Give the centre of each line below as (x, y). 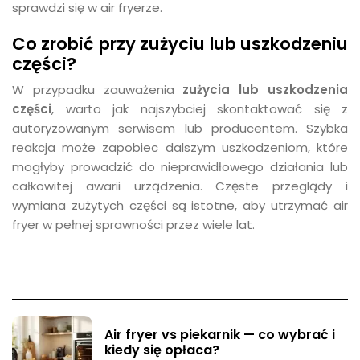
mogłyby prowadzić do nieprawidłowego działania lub (180, 167)
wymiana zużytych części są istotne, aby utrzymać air (180, 205)
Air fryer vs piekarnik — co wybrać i (220, 334)
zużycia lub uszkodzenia (266, 90)
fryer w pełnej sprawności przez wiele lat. (133, 225)
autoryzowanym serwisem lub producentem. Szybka (180, 128)
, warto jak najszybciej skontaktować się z (200, 109)
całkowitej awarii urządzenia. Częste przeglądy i (180, 186)
